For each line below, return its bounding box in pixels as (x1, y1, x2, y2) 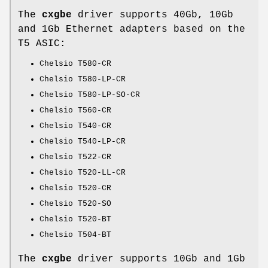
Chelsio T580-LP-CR (39, 75, 126, 84)
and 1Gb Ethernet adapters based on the (18, 24, 245, 35)
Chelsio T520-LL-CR (39, 168, 126, 178)
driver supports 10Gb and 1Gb (72, 254, 245, 265)
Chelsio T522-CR (39, 153, 111, 162)
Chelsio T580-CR (39, 59, 111, 69)
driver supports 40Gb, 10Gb (72, 10, 233, 21)
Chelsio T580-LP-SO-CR (39, 90, 140, 100)
